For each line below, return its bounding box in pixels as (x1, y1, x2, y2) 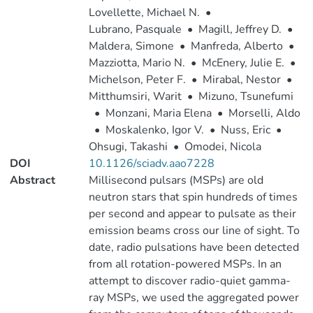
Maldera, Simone (88, 38, 174, 54)
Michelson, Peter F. (88, 72, 186, 87)
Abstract (10, 173, 55, 188)
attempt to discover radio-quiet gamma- (88, 273, 291, 289)
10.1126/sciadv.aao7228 (88, 156, 214, 171)
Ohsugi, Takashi (88, 139, 168, 154)
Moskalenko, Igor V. (105, 122, 204, 138)
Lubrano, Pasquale (88, 22, 182, 37)
